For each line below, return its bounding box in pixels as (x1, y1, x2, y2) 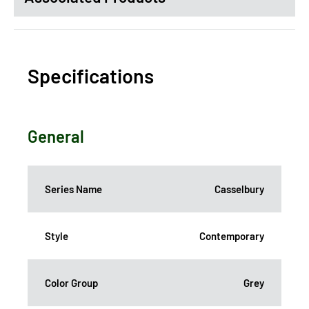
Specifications (28, 63, 154, 88)
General (28, 126, 84, 147)
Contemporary (199, 230, 264, 243)
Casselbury (215, 183, 264, 196)
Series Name (45, 183, 102, 196)
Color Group (45, 277, 98, 290)
